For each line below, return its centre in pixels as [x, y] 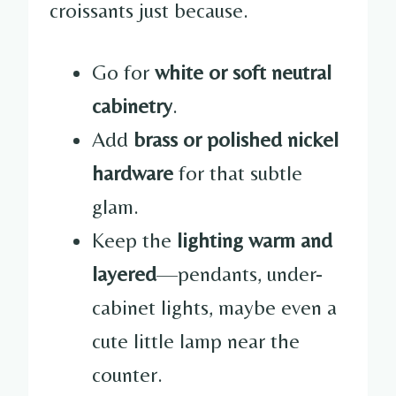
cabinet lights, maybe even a [214, 307]
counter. [127, 374]
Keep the [134, 240]
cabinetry [132, 105]
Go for [123, 72]
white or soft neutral [243, 72]
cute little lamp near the [196, 340]
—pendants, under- [240, 273]
